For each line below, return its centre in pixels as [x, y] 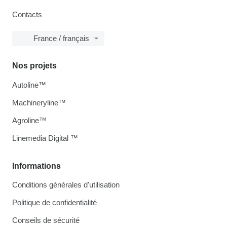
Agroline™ [29, 121]
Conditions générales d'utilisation [66, 185]
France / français [61, 39]
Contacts [27, 15]
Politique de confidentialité [54, 203]
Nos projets [34, 66]
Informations [36, 166]
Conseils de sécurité [46, 220]
